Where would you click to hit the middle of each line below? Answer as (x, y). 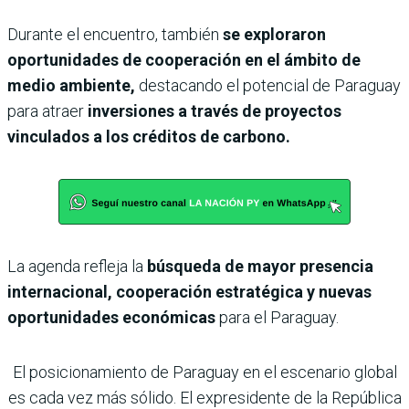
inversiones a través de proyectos (215, 111)
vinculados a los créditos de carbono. (149, 137)
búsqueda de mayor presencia (260, 267)
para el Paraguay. (277, 318)
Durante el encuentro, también (115, 35)
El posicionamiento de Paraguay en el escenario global (204, 372)
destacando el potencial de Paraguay (268, 86)
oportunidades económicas (111, 318)
